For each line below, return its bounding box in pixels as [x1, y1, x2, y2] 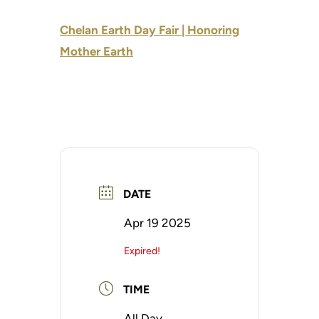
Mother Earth [60, 44, 133, 59]
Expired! [124, 244, 160, 257]
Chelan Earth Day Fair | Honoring [60, 23, 239, 38]
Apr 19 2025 [124, 215, 191, 230]
